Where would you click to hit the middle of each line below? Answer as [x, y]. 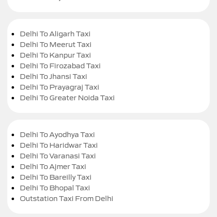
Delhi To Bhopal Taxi [55, 188]
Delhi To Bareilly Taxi [56, 177]
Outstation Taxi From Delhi [67, 198]
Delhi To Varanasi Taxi [58, 156]
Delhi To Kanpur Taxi [55, 55]
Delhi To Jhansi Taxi [54, 76]
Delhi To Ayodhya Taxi [57, 134]
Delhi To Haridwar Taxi [59, 145]
